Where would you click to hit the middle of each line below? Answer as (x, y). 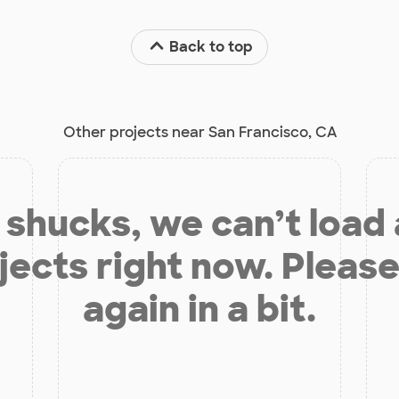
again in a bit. (199, 309)
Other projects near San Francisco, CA (199, 132)
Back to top (212, 46)
